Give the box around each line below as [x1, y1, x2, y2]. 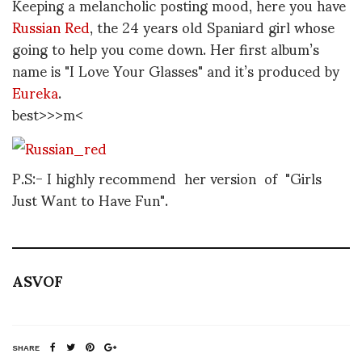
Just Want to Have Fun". [12, 178, 172, 221]
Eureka [12, 70, 58, 114]
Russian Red [12, 5, 90, 48]
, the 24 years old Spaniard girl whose [90, 5, 335, 48]
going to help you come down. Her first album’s [12, 27, 319, 70]
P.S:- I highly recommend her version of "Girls [12, 156, 322, 200]
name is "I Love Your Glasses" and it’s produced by [12, 48, 339, 92]
